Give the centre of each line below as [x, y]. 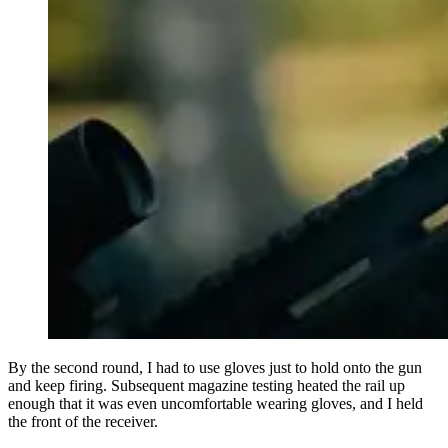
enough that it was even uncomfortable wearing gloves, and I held [215, 403]
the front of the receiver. [83, 421]
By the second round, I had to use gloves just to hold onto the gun [215, 367]
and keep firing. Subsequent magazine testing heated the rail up [206, 385]
